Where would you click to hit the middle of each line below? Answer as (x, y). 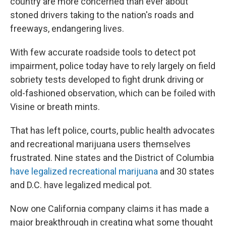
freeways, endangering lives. (67, 29)
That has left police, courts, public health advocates (112, 130)
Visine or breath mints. (55, 107)
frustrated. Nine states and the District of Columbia (112, 158)
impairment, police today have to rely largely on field (113, 66)
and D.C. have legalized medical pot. (81, 185)
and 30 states (186, 171)
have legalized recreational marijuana (84, 171)
